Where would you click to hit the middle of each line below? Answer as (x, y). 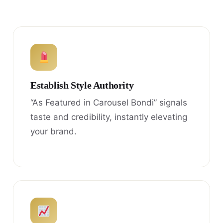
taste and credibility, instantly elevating (109, 117)
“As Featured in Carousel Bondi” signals (109, 103)
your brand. (54, 132)
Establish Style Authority (82, 86)
